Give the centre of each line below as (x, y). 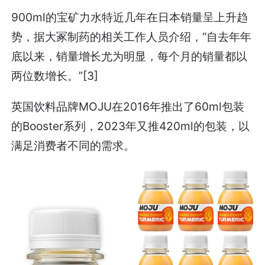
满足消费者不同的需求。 (73, 146)
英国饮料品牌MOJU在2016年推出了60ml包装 (128, 107)
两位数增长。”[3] (55, 76)
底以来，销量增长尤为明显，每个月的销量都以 (130, 56)
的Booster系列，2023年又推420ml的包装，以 (131, 126)
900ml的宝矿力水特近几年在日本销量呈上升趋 (130, 17)
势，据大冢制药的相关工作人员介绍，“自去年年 (132, 37)
